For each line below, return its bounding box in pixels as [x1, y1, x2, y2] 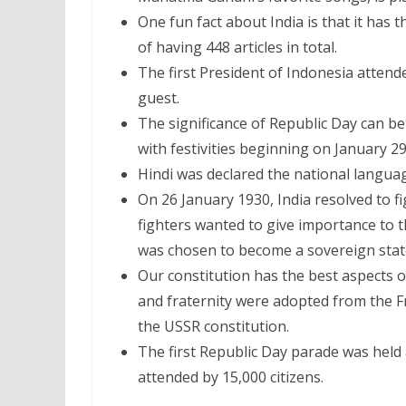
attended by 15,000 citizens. [138, 367, 324, 387]
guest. [138, 88, 179, 108]
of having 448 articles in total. [138, 37, 337, 57]
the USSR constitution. [138, 316, 289, 336]
